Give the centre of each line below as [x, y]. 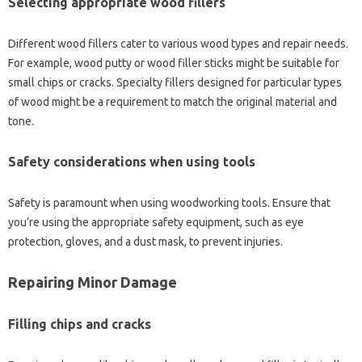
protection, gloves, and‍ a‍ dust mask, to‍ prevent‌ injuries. [145, 242]
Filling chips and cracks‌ [80, 324]
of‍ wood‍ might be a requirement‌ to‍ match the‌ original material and [173, 102]
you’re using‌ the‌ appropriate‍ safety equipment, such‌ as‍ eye [156, 223]
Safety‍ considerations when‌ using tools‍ [132, 162]
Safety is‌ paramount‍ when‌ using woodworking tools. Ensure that [169, 203]
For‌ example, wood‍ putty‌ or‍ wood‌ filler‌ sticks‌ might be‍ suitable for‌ [174, 63]
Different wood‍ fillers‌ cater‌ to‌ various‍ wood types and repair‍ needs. [178, 44]
